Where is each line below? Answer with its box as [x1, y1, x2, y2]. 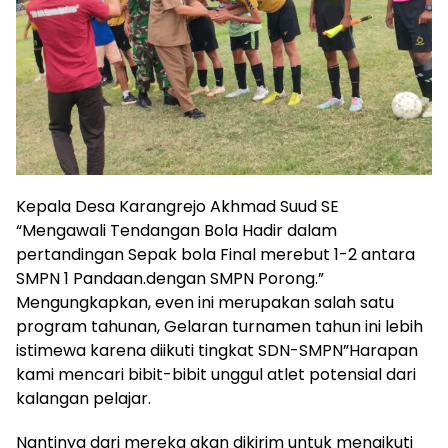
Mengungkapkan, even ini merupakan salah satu [16, 291, 394, 315]
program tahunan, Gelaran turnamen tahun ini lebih [16, 315, 423, 339]
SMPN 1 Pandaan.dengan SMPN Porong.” [16, 267, 324, 291]
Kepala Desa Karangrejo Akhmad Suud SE [16, 195, 339, 219]
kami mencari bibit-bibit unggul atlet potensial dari [16, 363, 416, 387]
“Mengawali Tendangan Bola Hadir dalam [16, 219, 337, 243]
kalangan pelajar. [16, 387, 151, 411]
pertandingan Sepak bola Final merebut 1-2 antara [16, 243, 415, 267]
